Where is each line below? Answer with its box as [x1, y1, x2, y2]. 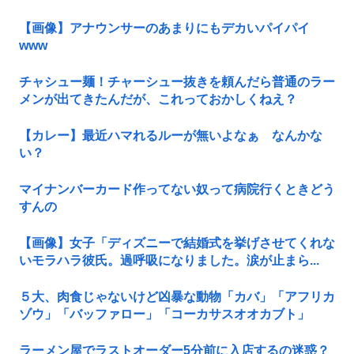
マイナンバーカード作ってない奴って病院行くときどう [19, 182, 335, 196]
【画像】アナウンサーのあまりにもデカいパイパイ [19, 21, 310, 35]
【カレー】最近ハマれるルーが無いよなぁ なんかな [19, 128, 322, 142]
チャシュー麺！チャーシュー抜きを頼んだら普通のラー [19, 74, 335, 88]
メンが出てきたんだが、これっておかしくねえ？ [19, 92, 297, 106]
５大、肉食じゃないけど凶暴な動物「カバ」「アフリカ [19, 289, 335, 303]
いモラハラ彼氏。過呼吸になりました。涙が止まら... [19, 253, 319, 267]
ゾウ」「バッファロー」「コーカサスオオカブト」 [19, 307, 310, 321]
